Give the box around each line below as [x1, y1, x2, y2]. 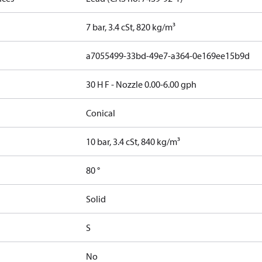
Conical [86, 107, 116, 119]
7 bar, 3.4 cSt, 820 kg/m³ [86, 21, 176, 33]
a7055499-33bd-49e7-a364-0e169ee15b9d [86, 50, 250, 61]
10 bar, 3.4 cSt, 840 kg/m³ [86, 136, 181, 147]
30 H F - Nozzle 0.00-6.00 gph [86, 78, 197, 90]
